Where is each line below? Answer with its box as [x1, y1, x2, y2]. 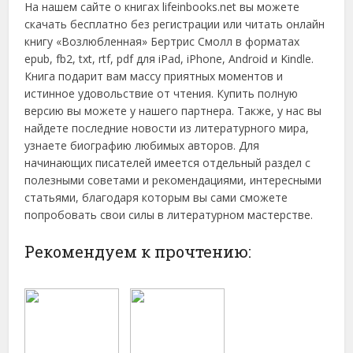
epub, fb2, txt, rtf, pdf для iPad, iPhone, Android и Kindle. [24, 51, 314, 67]
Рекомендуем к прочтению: [24, 241, 252, 262]
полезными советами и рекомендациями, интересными [24, 173, 322, 188]
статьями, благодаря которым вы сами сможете [24, 190, 288, 206]
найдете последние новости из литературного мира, [24, 121, 310, 136]
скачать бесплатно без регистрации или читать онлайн [24, 17, 325, 32]
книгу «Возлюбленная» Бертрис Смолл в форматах [24, 34, 300, 50]
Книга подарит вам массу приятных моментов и [24, 69, 284, 84]
